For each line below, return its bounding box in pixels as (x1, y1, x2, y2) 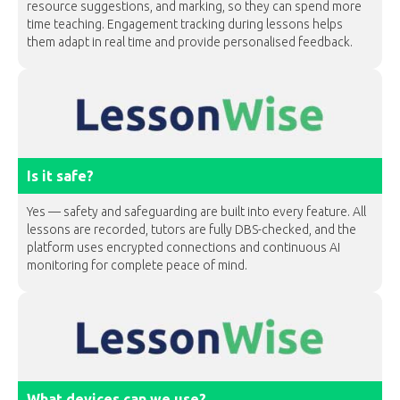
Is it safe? (27, 168, 94, 184)
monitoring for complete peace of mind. (27, 258, 247, 272)
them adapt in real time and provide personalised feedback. (27, 35, 353, 49)
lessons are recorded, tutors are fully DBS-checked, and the (27, 222, 356, 237)
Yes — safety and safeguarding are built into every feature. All (27, 204, 366, 219)
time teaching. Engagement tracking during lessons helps (27, 17, 343, 31)
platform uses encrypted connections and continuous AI (27, 240, 340, 254)
